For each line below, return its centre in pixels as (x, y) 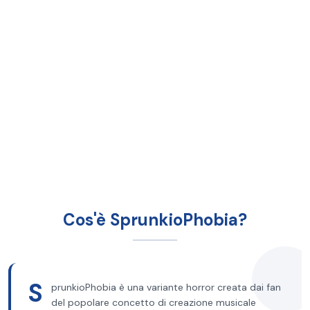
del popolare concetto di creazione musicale (154, 302)
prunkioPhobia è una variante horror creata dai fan (166, 287)
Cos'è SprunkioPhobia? (155, 220)
